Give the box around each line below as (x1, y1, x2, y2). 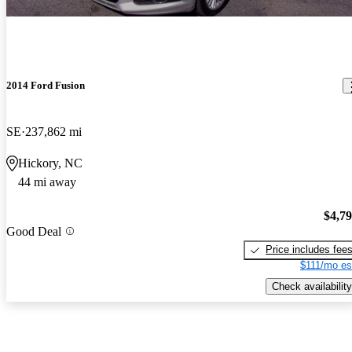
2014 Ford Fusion (6, 79, 85, 92)
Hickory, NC (18, 156, 82, 170)
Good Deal (6, 224, 61, 238)
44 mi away (18, 175, 76, 189)
